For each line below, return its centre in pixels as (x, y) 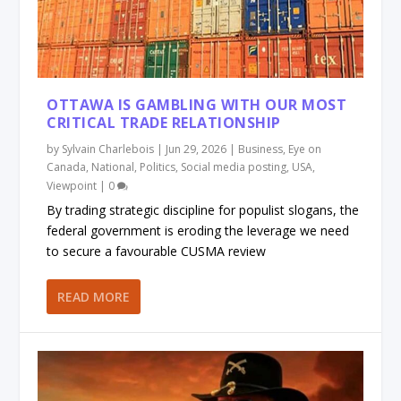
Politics (158, 167)
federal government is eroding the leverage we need (198, 231)
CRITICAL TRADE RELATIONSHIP (164, 123)
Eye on (305, 149)
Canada (67, 167)
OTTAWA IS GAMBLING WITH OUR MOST (197, 105)
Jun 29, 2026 (196, 149)
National (113, 167)
